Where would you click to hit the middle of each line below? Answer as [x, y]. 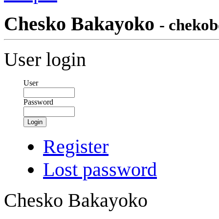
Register [76, 146]
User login [45, 59]
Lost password [100, 169]
